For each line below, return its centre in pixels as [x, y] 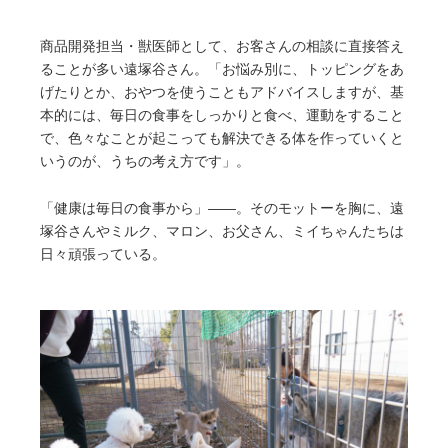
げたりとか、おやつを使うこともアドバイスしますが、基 [222, 93]
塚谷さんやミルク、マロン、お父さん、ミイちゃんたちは [222, 231]
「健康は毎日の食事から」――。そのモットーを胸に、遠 [222, 208]
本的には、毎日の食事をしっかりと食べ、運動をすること [222, 116]
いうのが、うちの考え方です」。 [145, 162]
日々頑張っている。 [103, 254]
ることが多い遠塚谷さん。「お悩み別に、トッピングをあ [222, 70]
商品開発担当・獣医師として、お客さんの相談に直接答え [222, 47]
